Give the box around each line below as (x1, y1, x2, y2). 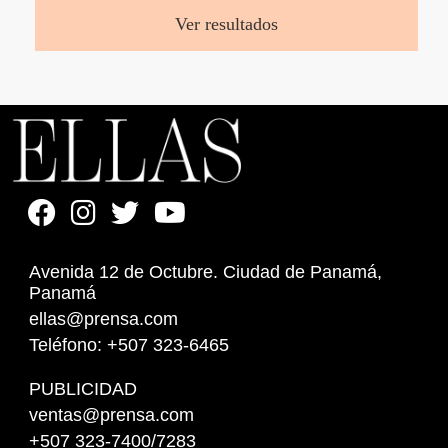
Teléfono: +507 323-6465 (29, 334, 230, 355)
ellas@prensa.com (29, 308, 179, 329)
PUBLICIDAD (29, 378, 138, 399)
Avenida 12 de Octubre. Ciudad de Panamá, (29, 261, 383, 282)
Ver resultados (174, 13, 278, 34)
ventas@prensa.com (29, 404, 195, 425)
